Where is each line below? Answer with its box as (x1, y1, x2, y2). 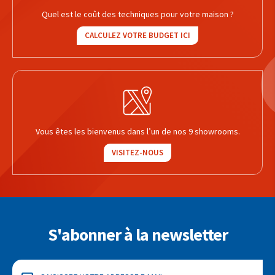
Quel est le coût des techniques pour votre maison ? (41, 9, 234, 20)
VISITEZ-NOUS (112, 147, 163, 158)
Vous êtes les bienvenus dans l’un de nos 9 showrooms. (35, 126, 240, 137)
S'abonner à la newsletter (47, 223, 228, 246)
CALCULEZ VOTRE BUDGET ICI (85, 30, 190, 41)
